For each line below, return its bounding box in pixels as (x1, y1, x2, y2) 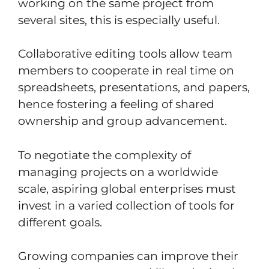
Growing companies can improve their (18, 249, 238, 264)
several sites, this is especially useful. (18, 13, 220, 27)
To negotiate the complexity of (18, 148, 191, 162)
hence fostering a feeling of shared (18, 97, 214, 112)
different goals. (18, 215, 102, 229)
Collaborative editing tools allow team (18, 47, 232, 61)
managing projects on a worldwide (18, 165, 218, 179)
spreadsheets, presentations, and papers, (18, 80, 250, 95)
